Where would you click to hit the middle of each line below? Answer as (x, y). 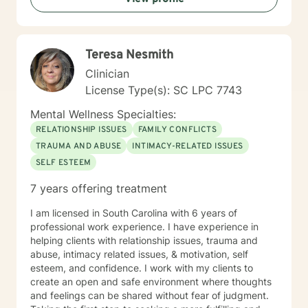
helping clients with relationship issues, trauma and (144, 240)
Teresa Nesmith (129, 55)
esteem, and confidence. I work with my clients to (142, 268)
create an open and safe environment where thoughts (151, 282)
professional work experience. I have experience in (144, 227)
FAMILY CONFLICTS (177, 130)
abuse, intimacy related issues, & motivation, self (139, 254)
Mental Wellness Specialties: (103, 114)
